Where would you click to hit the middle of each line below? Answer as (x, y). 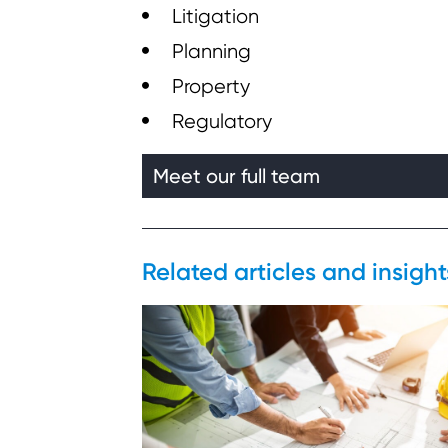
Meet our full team (236, 175)
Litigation (215, 16)
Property (211, 86)
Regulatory (222, 121)
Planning (211, 51)
